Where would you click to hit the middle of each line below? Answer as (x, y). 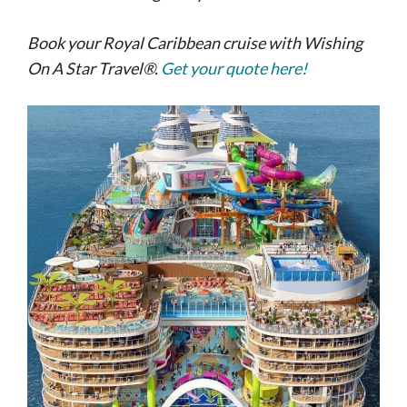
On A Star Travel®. (93, 68)
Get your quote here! (234, 68)
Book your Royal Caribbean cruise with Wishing (195, 43)
